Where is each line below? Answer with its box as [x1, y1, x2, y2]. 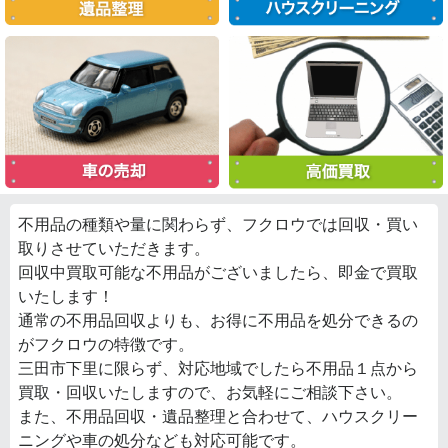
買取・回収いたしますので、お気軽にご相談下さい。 [18, 382, 402, 403]
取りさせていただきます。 [18, 238, 210, 259]
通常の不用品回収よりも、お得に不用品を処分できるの [18, 310, 418, 331]
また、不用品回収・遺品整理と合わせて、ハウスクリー [18, 406, 418, 427]
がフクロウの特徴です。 [18, 334, 194, 355]
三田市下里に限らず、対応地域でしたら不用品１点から [18, 358, 418, 379]
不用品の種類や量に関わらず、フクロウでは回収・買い [18, 214, 418, 235]
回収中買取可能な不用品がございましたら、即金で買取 [18, 262, 418, 283]
